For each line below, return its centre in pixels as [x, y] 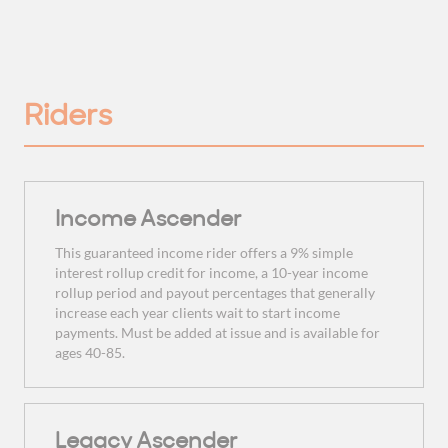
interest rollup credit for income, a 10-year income [211, 273]
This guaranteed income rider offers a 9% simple [204, 253]
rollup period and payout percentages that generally [215, 293]
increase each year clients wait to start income [197, 313]
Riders [68, 112]
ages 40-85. [90, 353]
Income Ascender [148, 217]
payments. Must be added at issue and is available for [217, 333]
